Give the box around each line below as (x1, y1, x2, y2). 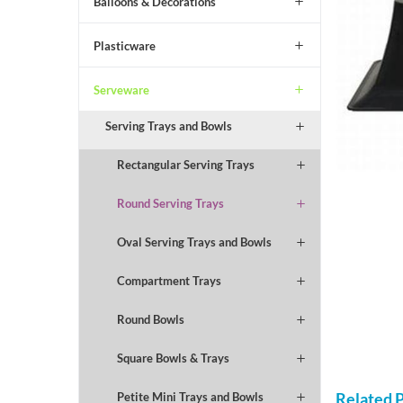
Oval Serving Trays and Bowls (116, 234, 272, 249)
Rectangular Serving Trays (116, 157, 255, 172)
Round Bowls (116, 311, 184, 327)
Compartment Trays (116, 273, 221, 288)
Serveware (94, 82, 149, 97)
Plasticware (94, 38, 156, 53)
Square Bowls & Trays (116, 350, 229, 365)
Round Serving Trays (116, 195, 224, 210)
